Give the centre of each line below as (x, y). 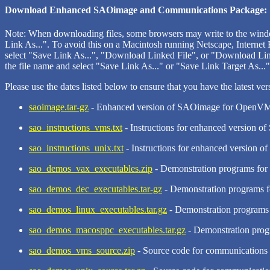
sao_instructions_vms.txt (76, 128)
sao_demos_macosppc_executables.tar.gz (107, 230)
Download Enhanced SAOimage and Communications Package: (136, 10)
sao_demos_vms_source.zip (82, 251)
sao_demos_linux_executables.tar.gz (98, 210)
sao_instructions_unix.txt (76, 148)
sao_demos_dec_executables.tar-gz (96, 189)
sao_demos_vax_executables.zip (91, 169)
